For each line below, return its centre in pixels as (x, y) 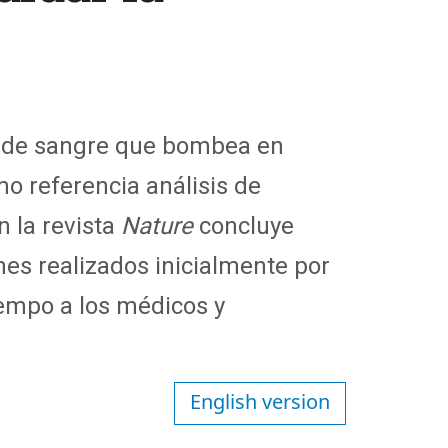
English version (260, 401)
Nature (157, 226)
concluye (246, 226)
